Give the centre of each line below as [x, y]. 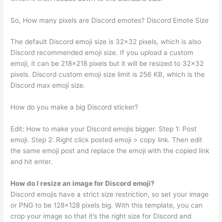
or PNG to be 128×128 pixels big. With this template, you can [107, 205]
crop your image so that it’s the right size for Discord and [101, 216]
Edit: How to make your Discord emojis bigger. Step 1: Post [104, 129]
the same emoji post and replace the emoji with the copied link [110, 151]
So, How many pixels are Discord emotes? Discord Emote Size [110, 20]
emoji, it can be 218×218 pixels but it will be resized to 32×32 [107, 64]
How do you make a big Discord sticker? [75, 107]
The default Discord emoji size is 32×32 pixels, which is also [106, 42]
